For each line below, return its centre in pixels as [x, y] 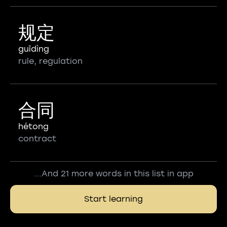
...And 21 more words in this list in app [113, 174]
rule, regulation [50, 61]
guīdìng [34, 49]
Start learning [113, 199]
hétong [33, 126]
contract [37, 139]
